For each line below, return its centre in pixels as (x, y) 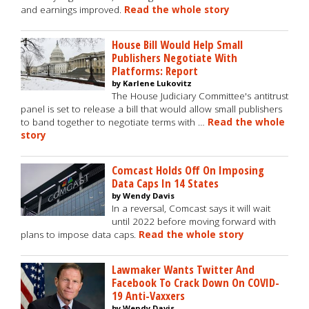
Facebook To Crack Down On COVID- (196, 282)
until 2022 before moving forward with (194, 221)
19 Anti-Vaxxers (148, 296)
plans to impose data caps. (80, 235)
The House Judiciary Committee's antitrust (200, 96)
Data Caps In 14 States (165, 183)
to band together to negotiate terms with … (114, 122)
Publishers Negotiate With (175, 58)
